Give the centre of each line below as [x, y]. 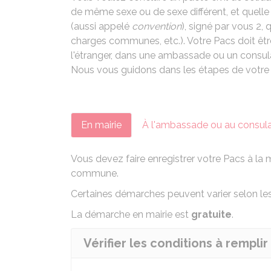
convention [157, 26]
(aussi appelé [101, 26]
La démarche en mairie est [131, 214]
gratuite [211, 214]
